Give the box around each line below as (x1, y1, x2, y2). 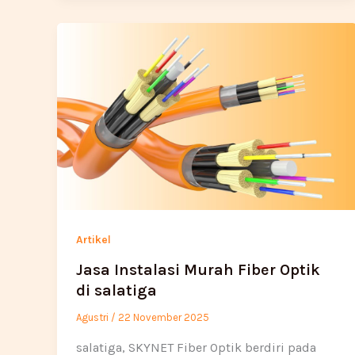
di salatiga (76, 281, 157, 300)
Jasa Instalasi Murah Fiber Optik (76, 261, 320, 279)
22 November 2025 (118, 311, 209, 323)
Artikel (76, 233, 111, 247)
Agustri (76, 311, 111, 323)
